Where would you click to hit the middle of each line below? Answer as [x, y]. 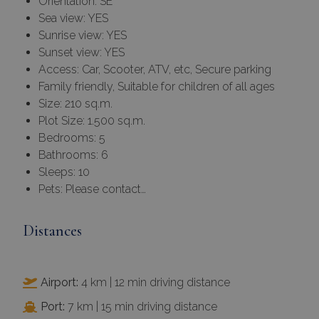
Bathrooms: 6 [73, 155]
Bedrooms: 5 [72, 138]
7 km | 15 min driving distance [141, 307]
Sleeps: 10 [64, 172]
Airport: [59, 283]
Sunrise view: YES [83, 36]
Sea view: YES [73, 19]
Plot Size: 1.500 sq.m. [92, 121]
